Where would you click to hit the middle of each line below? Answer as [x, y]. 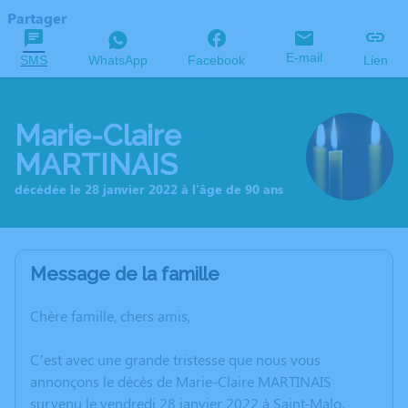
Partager [37, 18]
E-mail [305, 57]
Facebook [217, 60]
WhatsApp [117, 60]
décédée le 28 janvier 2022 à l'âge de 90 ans [149, 189]
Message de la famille [125, 274]
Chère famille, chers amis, [110, 316]
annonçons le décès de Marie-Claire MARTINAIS [181, 381]
